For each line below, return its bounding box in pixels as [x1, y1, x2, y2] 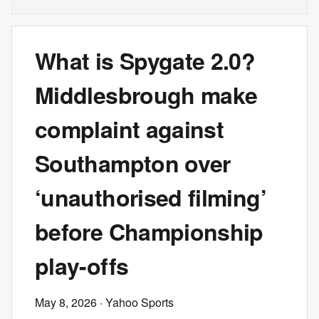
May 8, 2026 [35, 294, 97, 310]
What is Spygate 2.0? [35, 44, 256, 77]
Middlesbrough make [35, 78, 258, 111]
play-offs [35, 249, 129, 282]
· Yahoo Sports [97, 294, 174, 310]
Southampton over [35, 147, 231, 179]
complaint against [35, 113, 224, 145]
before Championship [35, 215, 263, 248]
